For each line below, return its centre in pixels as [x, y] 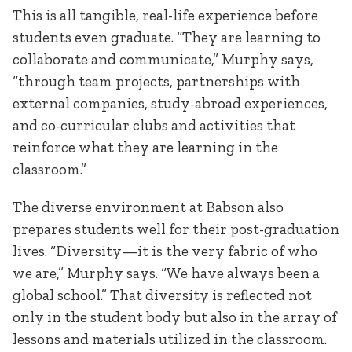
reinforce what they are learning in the [145, 148]
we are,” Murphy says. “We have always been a [166, 273]
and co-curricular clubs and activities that [154, 126]
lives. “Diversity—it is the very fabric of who [165, 251]
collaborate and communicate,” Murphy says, [163, 60]
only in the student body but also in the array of [175, 317]
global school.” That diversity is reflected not [162, 295]
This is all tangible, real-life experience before [165, 16]
